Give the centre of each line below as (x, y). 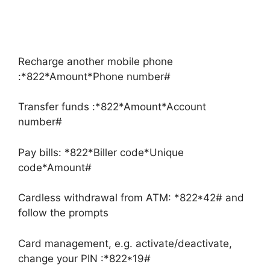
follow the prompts (63, 213)
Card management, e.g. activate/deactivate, (125, 243)
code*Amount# (55, 167)
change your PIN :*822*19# (84, 258)
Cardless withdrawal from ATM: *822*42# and (131, 198)
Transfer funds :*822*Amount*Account (112, 107)
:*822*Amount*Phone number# (94, 76)
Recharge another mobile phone (96, 61)
